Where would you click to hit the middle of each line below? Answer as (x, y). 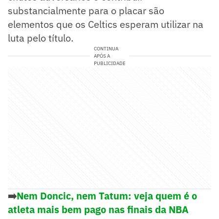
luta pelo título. (41, 38)
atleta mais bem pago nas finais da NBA (98, 209)
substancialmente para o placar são (86, 10)
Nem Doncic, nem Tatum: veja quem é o (107, 196)
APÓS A (102, 56)
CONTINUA (106, 48)
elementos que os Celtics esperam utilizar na (106, 24)
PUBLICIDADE (109, 63)
